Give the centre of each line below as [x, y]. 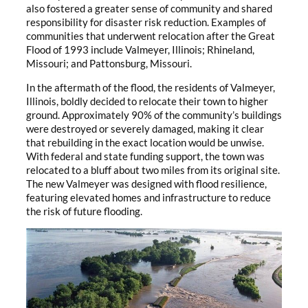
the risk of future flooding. [84, 211]
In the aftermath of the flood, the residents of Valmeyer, [151, 87]
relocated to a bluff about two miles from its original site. [153, 170]
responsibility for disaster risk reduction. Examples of [146, 23]
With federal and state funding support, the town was [145, 156]
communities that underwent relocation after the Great [151, 36]
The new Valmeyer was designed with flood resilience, [146, 184]
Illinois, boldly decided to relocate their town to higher [147, 101]
